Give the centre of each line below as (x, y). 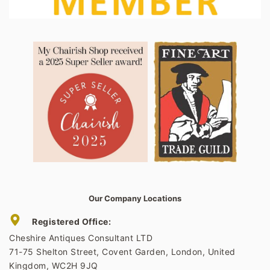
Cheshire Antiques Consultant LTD (81, 237)
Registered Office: (71, 221)
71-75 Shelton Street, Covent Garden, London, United (122, 251)
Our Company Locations (135, 198)
